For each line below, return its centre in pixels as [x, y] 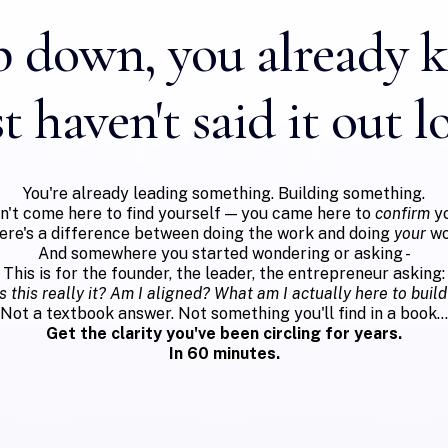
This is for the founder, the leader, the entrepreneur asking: [224, 273]
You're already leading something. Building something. [224, 193]
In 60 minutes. [224, 353]
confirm [402, 213]
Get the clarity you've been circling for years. [224, 333]
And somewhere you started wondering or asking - [224, 253]
